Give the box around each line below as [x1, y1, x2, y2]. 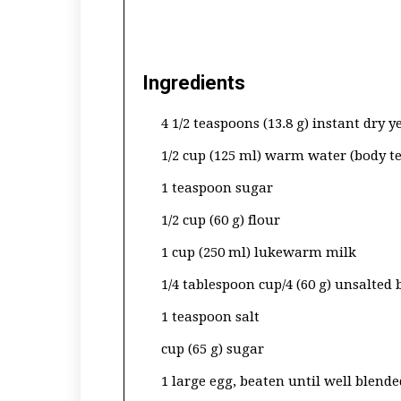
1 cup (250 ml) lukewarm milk [161, 244, 356, 260]
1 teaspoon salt [161, 309, 260, 325]
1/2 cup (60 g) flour [161, 212, 280, 228]
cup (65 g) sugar [161, 341, 264, 357]
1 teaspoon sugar [161, 180, 273, 196]
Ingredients [142, 72, 245, 94]
